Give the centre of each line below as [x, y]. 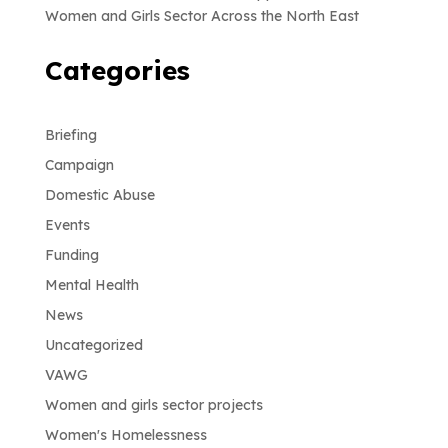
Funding [71, 254]
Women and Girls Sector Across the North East [205, 15]
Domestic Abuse [99, 194]
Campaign [79, 164]
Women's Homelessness [125, 434]
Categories [117, 70]
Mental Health [91, 284]
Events [67, 224]
